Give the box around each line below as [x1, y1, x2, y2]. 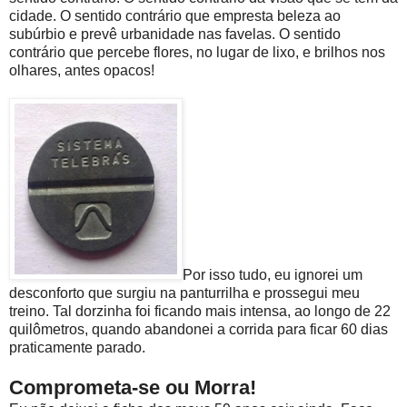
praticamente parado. [9, 340, 145, 356]
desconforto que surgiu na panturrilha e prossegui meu [9, 285, 360, 302]
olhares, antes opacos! [9, 63, 154, 79]
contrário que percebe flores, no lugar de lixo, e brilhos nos [9, 45, 385, 61]
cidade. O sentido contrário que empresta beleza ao [9, 8, 341, 25]
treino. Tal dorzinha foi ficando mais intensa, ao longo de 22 [9, 303, 391, 320]
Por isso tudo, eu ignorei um [183, 267, 362, 283]
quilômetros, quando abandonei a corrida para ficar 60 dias [9, 322, 388, 338]
